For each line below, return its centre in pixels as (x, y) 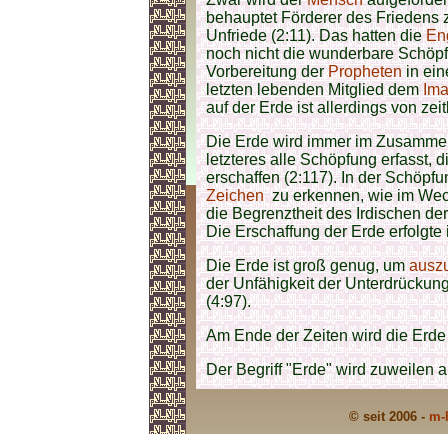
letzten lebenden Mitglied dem (314, 89)
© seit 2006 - (388, 416)
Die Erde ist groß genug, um (307, 265)
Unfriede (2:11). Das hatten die (316, 35)
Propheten (365, 71)
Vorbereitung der (267, 71)
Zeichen (235, 195)
